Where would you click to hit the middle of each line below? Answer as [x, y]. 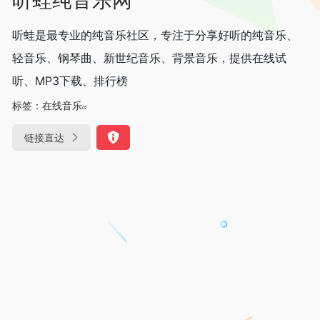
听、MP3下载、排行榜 [70, 80]
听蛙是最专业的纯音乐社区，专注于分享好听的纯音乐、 [155, 35]
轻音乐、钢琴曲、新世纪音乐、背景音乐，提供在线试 [149, 57]
